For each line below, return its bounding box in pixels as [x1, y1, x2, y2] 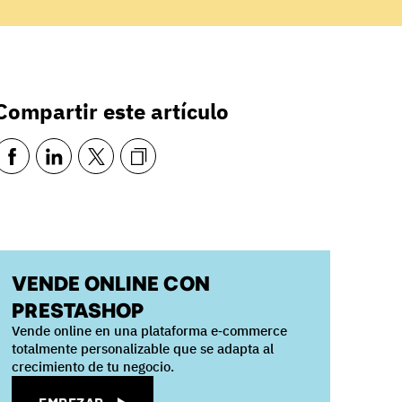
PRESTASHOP [12, 298, 144, 319]
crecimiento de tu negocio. [12, 358, 175, 375]
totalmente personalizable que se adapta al [12, 340, 275, 357]
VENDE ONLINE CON [12, 271, 211, 293]
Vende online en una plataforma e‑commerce [12, 322, 288, 339]
